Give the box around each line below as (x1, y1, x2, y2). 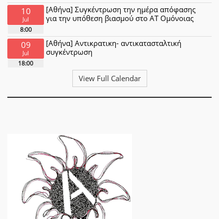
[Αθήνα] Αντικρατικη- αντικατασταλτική (46, 38, 182, 48)
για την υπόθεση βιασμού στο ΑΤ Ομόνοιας (46, 13, 194, 23)
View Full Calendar (78, 73, 141, 83)
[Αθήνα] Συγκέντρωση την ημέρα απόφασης (46, 4, 196, 14)
